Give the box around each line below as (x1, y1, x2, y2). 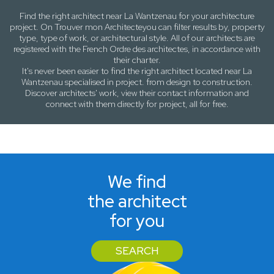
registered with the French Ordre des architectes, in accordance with (13, 43, 261, 55)
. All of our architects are (166, 32, 255, 44)
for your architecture (177, 10, 254, 22)
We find (108, 170, 166, 194)
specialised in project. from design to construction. (63, 76, 253, 88)
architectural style (101, 32, 166, 44)
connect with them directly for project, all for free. (45, 98, 229, 110)
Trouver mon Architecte (54, 21, 143, 33)
